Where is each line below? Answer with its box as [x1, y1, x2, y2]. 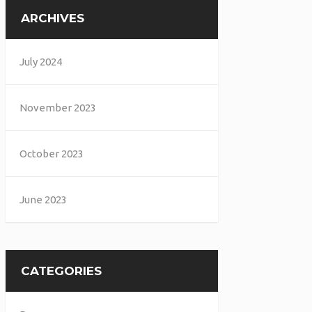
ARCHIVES [21, 11, 85, 25]
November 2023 [19, 102, 97, 114]
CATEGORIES [21, 264, 102, 278]
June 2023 [19, 194, 68, 205]
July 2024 [19, 56, 63, 68]
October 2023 [19, 148, 84, 159]
